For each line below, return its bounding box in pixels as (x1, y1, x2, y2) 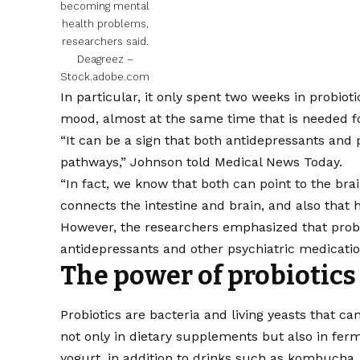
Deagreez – (76, 53, 133, 66)
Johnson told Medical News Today (130, 154, 340, 170)
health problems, (61, 18, 149, 31)
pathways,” (60, 154, 131, 170)
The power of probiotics (60, 260, 357, 292)
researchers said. (61, 35, 149, 48)
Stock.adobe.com (60, 71, 150, 84)
